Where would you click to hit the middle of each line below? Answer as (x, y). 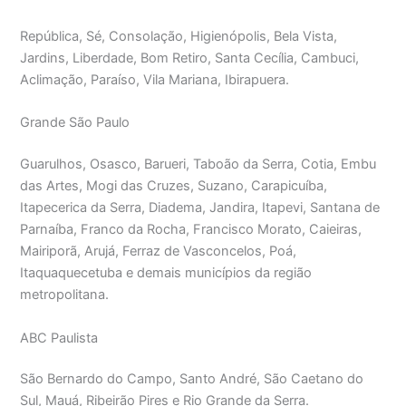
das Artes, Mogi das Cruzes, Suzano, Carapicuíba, (174, 186)
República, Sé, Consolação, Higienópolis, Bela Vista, (179, 37)
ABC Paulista (59, 338)
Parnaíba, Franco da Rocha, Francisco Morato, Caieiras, (191, 230)
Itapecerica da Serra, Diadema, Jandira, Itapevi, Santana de (200, 208)
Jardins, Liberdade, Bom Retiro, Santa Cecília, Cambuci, (190, 58)
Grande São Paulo (75, 123)
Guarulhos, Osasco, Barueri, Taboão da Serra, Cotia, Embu (198, 164)
